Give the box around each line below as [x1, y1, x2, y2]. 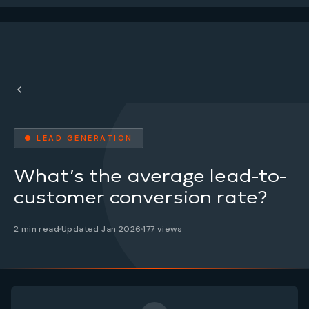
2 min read [14, 223, 59, 235]
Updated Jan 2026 [61, 223, 141, 235]
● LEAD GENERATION [24, 133, 133, 143]
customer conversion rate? [14, 186, 268, 208]
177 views [143, 223, 183, 235]
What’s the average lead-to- [14, 164, 286, 187]
